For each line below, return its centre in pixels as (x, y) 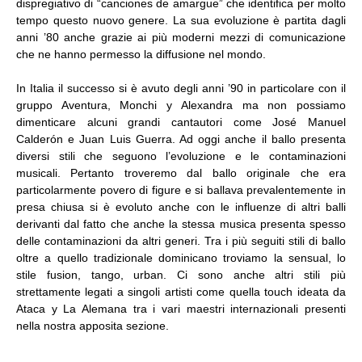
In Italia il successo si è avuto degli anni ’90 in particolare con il (181, 88)
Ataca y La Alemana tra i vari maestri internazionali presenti (181, 308)
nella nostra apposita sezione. (93, 325)
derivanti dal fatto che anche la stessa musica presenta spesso (181, 223)
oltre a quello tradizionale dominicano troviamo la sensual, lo (181, 257)
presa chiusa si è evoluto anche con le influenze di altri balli (181, 206)
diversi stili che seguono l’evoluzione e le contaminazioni (181, 156)
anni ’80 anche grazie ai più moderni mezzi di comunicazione (181, 37)
